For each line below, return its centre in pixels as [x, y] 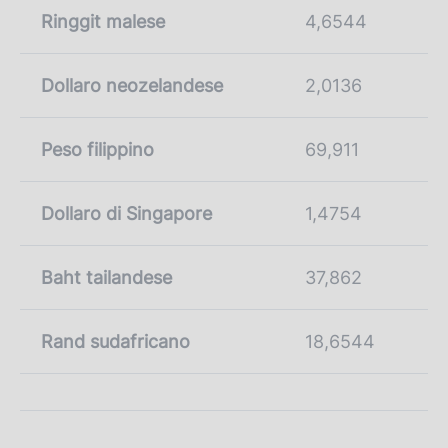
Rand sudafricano [115, 341]
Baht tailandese [106, 277]
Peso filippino [97, 149]
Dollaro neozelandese [132, 85]
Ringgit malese [103, 21]
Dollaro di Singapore [126, 213]
